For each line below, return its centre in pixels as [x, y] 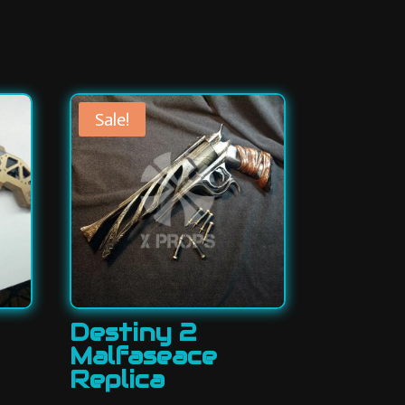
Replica [117, 380]
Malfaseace [143, 356]
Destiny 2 [133, 333]
